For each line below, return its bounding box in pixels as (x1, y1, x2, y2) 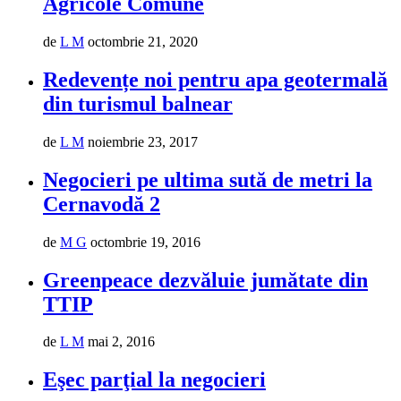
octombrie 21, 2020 (88, 34, 198, 50)
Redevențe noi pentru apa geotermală (43, 67, 388, 91)
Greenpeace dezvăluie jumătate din (43, 268, 368, 292)
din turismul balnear (43, 91, 233, 115)
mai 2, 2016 (88, 334, 155, 350)
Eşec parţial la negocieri (43, 368, 266, 392)
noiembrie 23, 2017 (88, 133, 198, 149)
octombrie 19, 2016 (90, 234, 200, 250)
